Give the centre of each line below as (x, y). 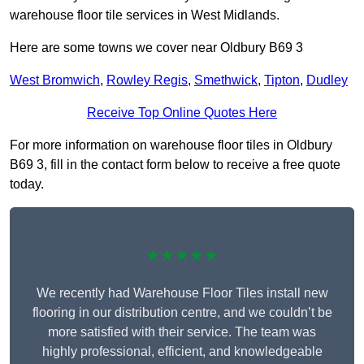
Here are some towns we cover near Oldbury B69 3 (156, 48)
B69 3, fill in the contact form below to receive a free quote (175, 165)
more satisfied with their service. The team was (182, 332)
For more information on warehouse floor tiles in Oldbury (171, 145)
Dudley (327, 80)
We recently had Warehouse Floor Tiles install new (182, 293)
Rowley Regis (147, 80)
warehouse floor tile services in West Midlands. (145, 15)
